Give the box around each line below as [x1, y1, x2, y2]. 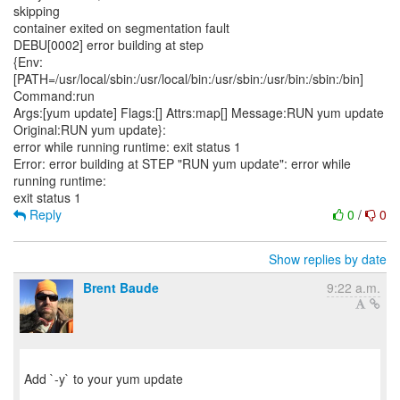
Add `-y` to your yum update [24, 370, 183, 387]
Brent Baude [83, 279, 159, 296]
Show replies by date [269, 250, 387, 268]
